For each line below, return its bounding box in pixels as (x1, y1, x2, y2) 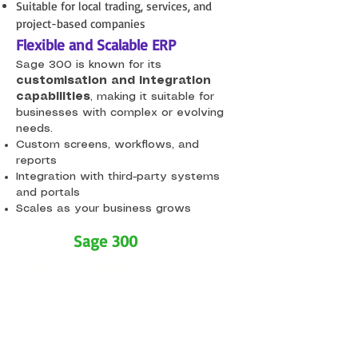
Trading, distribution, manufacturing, (22, 307, 210, 320)
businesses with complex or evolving (16, 107, 224, 118)
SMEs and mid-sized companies (22, 292, 190, 304)
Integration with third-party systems (16, 171, 220, 182)
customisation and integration (16, 75, 211, 86)
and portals (16, 187, 80, 198)
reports (16, 155, 57, 166)
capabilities (16, 91, 90, 102)
